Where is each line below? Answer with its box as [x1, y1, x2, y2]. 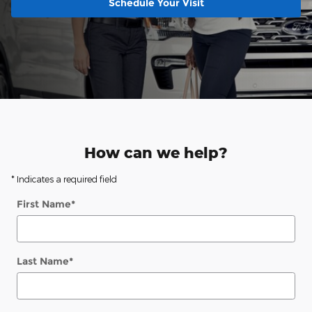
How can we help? [84, 143, 228, 162]
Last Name [17, 255, 69, 268]
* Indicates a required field [11, 174, 117, 185]
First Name [17, 198, 71, 211]
